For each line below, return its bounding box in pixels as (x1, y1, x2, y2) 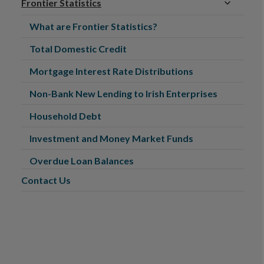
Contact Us (21, 174, 71, 186)
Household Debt (29, 110, 101, 121)
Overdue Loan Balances (29, 155, 134, 166)
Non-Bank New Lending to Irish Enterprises (29, 88, 217, 99)
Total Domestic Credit (29, 43, 127, 54)
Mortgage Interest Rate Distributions (29, 65, 193, 77)
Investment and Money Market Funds (29, 133, 193, 144)
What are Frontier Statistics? (29, 21, 157, 32)
